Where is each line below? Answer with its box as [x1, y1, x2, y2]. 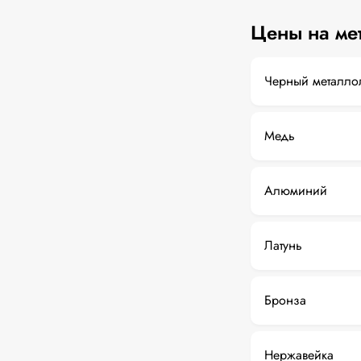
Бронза [263, 291, 306, 309]
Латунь [263, 236, 302, 255]
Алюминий [263, 181, 327, 200]
